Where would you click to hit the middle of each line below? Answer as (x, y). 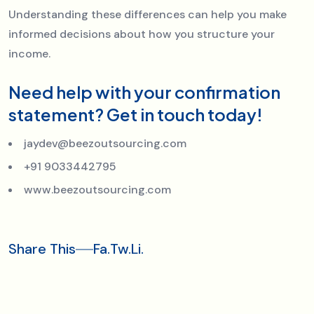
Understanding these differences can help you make (148, 14)
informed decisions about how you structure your (142, 34)
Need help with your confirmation (144, 91)
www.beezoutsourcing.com (97, 189)
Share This (42, 248)
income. (29, 53)
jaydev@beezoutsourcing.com (105, 143)
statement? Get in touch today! (136, 114)
